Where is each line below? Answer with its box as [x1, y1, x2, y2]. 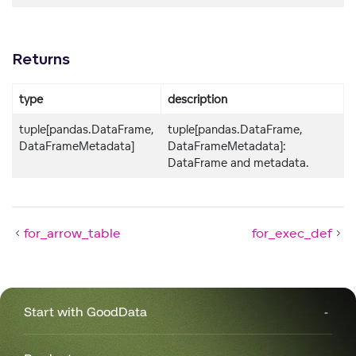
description [168, 91, 227, 106]
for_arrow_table [24, 224, 121, 241]
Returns [12, 50, 70, 68]
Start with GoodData [24, 304, 147, 319]
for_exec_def [252, 224, 332, 241]
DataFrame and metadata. [168, 155, 309, 169]
